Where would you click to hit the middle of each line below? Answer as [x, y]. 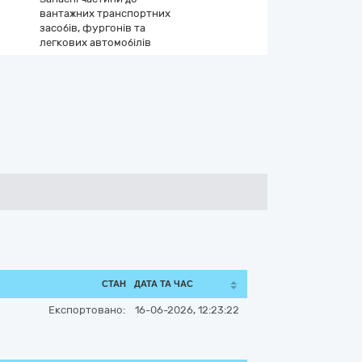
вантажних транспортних [105, 13]
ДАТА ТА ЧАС [164, 284]
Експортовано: [87, 310]
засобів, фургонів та [93, 28]
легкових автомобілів [95, 42]
